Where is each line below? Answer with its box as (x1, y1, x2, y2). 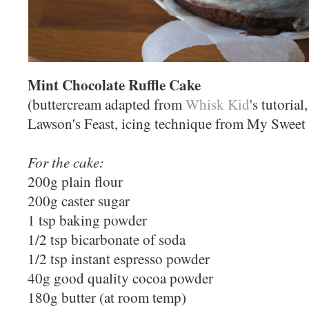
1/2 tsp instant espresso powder (28, 248, 210, 268)
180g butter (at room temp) (28, 287, 186, 307)
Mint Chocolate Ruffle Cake (28, 73, 201, 95)
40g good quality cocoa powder (28, 268, 213, 288)
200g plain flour (28, 171, 123, 191)
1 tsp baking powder (28, 210, 147, 230)
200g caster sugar (28, 190, 130, 210)
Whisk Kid (186, 94, 250, 114)
